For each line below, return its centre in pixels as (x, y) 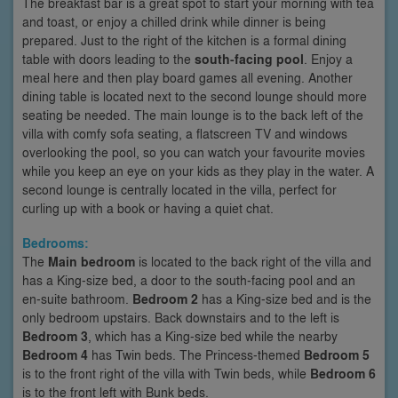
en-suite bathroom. (77, 298)
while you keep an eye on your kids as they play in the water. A (198, 170)
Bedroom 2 (165, 298)
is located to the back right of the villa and (253, 261)
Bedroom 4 (55, 354)
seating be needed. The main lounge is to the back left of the (193, 114)
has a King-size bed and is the (285, 298)
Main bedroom (92, 261)
